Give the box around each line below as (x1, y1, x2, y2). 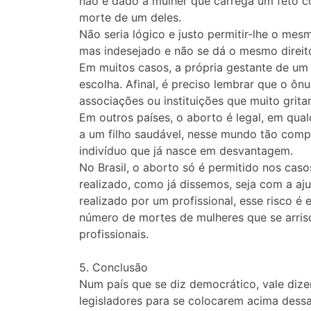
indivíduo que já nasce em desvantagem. (79, 144, 293, 158)
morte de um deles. (79, 10, 181, 25)
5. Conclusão (79, 260, 148, 275)
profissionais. (79, 227, 149, 242)
